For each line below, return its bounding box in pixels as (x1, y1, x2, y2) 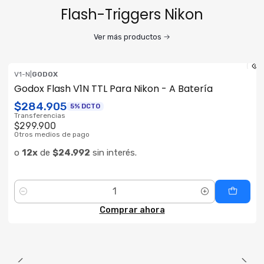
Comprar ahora (99, 204, 165, 215)
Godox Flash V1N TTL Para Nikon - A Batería (14, 82, 213, 96)
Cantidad (14, 193, 49, 203)
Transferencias (14, 111, 65, 120)
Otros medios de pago (14, 130, 90, 138)
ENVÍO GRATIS (24, 77, 71, 85)
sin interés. (90, 147, 137, 159)
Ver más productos (94, 32, 161, 42)
